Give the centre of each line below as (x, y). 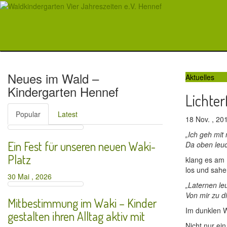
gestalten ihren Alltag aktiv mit (76, 216)
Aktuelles (200, 77)
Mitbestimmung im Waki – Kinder (82, 203)
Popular (28, 114)
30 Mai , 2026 (32, 176)
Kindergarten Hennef (63, 91)
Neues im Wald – (53, 78)
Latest (68, 114)
